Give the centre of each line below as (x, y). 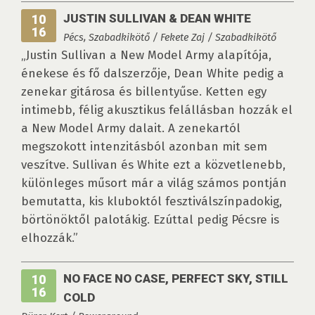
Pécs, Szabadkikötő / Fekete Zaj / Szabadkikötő (170, 38)
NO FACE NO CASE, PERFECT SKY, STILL (176, 279)
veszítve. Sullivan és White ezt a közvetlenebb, (153, 165)
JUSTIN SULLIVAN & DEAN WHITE (157, 19)
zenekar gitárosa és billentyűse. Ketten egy (144, 92)
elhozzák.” (50, 238)
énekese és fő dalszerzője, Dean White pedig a (153, 74)
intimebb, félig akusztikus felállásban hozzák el (157, 110)
